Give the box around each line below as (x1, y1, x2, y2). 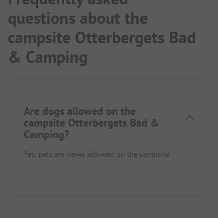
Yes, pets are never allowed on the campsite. (24, 148, 171, 159)
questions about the (8, 7, 148, 29)
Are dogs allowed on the (24, 104, 136, 118)
